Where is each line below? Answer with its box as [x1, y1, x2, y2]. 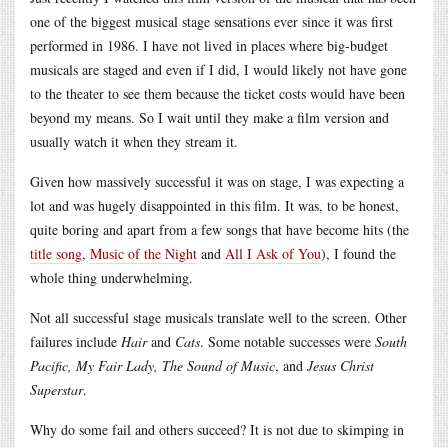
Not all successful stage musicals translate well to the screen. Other [30, 307, 407, 327]
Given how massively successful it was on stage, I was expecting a [30, 171, 404, 191]
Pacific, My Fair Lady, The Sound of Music [30, 355, 275, 375]
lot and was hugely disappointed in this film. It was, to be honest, [30, 195, 399, 215]
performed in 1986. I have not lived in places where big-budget [30, 35, 388, 55]
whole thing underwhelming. [30, 267, 193, 287]
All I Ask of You [225, 243, 321, 263]
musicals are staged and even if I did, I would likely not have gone [30, 59, 407, 79]
